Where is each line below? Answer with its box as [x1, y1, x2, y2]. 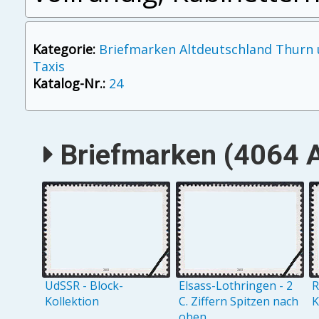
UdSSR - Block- [45, 277, 124, 293]
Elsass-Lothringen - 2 [178, 277, 293, 293]
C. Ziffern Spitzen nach [178, 293, 298, 309]
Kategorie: [32, 41, 95, 58]
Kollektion [45, 293, 100, 309]
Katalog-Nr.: [32, 75, 105, 93]
